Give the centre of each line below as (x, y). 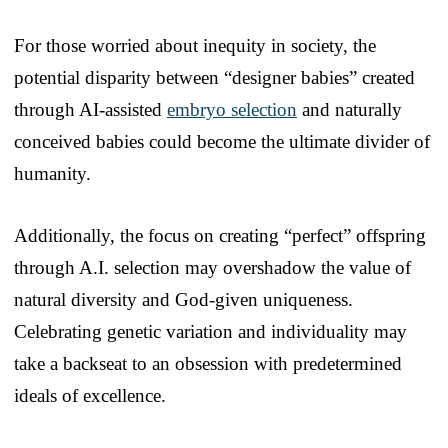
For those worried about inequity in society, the (195, 45)
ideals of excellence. (90, 395)
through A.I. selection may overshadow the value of (212, 267)
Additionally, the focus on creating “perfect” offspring (220, 235)
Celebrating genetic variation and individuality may (210, 331)
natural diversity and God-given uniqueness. (183, 299)
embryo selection (232, 109)
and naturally (349, 109)
